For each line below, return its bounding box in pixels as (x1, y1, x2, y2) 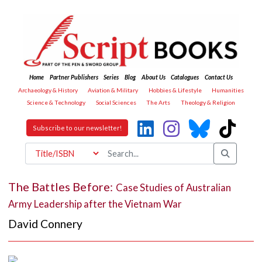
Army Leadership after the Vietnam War (8, 197, 182, 210)
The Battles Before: (8, 179, 116, 194)
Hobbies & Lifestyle (148, 86, 202, 94)
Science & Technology (27, 99, 86, 106)
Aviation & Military (88, 86, 139, 94)
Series (104, 74, 119, 81)
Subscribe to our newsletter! (33, 124, 122, 132)
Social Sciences (95, 99, 136, 106)
